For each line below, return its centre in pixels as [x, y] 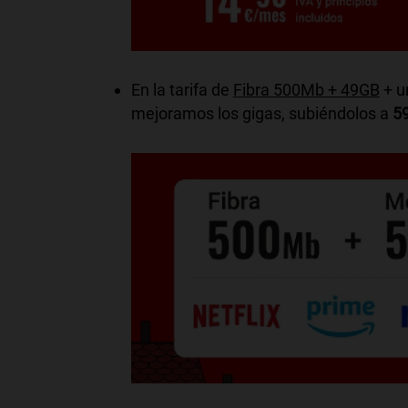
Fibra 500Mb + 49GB [306, 89]
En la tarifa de [182, 89]
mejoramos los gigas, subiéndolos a [261, 113]
